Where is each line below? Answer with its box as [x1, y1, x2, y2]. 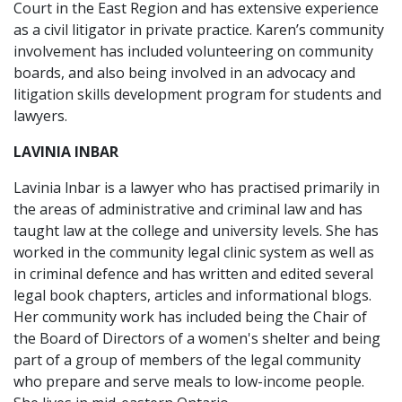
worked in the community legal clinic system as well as [13, 242, 374, 262]
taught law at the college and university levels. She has [13, 221, 379, 240]
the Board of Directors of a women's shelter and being [13, 328, 380, 348]
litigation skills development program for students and [13, 84, 381, 104]
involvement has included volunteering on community [13, 41, 373, 61]
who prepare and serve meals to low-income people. [13, 371, 364, 391]
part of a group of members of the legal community [13, 350, 361, 370]
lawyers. [13, 106, 67, 126]
